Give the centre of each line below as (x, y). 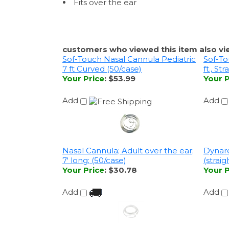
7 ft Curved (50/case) (102, 66)
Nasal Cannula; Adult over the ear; (128, 142)
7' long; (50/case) (94, 152)
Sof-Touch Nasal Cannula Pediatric (129, 57)
